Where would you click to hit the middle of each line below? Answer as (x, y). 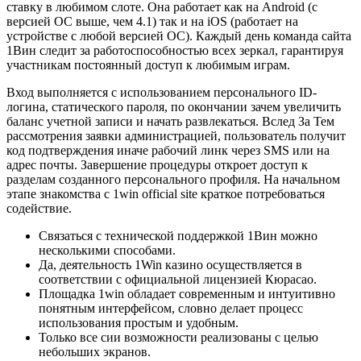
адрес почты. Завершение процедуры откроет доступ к (157, 164)
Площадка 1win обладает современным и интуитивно (187, 293)
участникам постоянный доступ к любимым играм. (148, 64)
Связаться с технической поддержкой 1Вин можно (178, 235)
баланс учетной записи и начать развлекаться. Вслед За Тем (170, 121)
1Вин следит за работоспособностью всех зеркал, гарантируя (175, 50)
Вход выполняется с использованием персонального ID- (162, 92)
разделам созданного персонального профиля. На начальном (173, 179)
